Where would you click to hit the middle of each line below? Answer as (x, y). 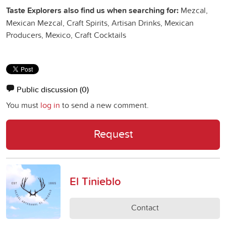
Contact (145, 208)
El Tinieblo (95, 181)
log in (50, 105)
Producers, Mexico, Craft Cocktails (66, 35)
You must (23, 105)
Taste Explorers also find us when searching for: (92, 11)
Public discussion (48, 90)
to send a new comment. (104, 105)
